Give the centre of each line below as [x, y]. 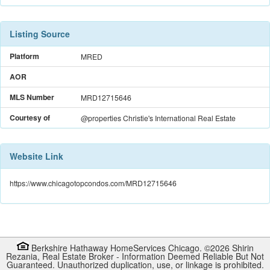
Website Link [36, 156]
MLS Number [32, 97]
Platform [24, 56]
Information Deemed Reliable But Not [193, 256]
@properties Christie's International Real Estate [158, 118]
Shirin [243, 248]
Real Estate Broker [78, 256]
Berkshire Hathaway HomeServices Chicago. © [119, 248]
